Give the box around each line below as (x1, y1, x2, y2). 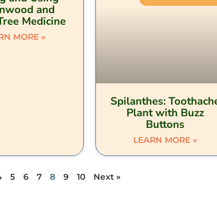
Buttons (145, 117, 185, 132)
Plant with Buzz (126, 105, 204, 120)
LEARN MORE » (133, 135, 197, 145)
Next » (93, 171, 121, 182)
